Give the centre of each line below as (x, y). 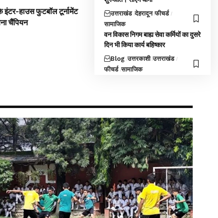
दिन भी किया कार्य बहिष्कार (135, 45)
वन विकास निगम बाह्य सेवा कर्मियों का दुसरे (153, 35)
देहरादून (143, 13)
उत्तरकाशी (139, 58)
